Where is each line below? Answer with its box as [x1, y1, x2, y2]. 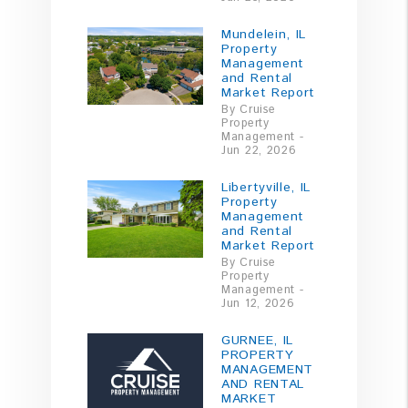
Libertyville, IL [221, 178, 311, 197]
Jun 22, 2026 [221, 141, 297, 158]
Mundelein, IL [221, 25, 307, 44]
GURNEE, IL [221, 331, 293, 350]
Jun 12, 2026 [221, 294, 295, 311]
